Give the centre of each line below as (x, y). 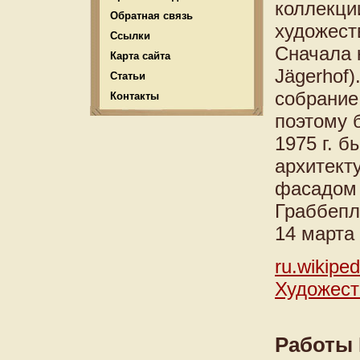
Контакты (135, 96)
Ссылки (130, 36)
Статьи (128, 76)
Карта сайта (140, 56)
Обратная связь (151, 16)
